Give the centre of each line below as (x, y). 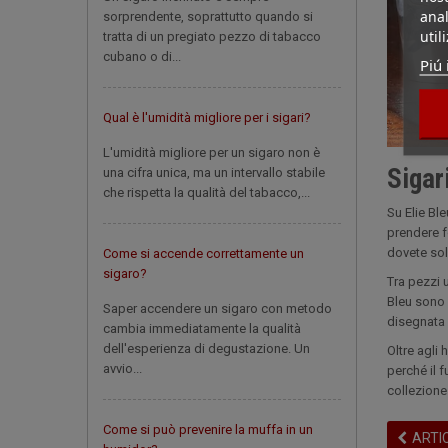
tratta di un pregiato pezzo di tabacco (212, 36)
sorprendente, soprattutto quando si (208, 16)
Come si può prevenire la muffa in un (208, 429)
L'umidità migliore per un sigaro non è (211, 152)
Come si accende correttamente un (203, 253)
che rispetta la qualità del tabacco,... (206, 192)
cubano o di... (142, 56)
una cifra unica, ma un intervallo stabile (214, 172)
